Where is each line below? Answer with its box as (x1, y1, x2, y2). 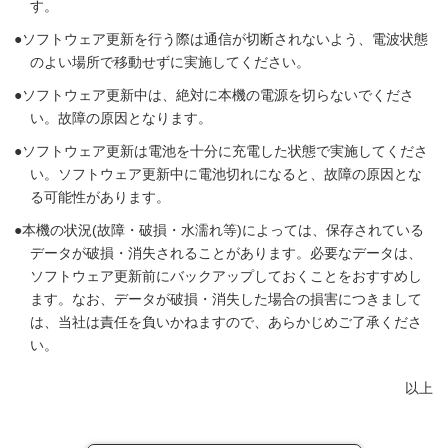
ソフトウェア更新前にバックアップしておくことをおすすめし (30, 267, 422, 284)
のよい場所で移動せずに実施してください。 (30, 53, 310, 70)
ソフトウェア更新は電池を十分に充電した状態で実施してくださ (22, 142, 428, 159)
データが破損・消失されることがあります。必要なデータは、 (30, 244, 422, 261)
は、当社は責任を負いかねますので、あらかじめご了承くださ (30, 313, 422, 330)
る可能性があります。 (30, 188, 170, 205)
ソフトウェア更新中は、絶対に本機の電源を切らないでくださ (22, 86, 414, 103)
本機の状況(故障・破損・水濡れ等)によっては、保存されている (22, 221, 424, 238)
